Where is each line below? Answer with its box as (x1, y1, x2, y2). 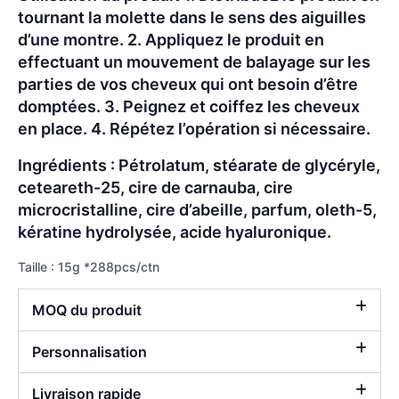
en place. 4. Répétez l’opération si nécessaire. (18, 118, 370, 138)
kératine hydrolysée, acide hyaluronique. (18, 222, 331, 241)
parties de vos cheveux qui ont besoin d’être (18, 74, 358, 94)
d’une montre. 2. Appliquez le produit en (18, 29, 324, 49)
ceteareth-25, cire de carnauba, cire (18, 177, 293, 197)
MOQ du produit (32, 301, 142, 320)
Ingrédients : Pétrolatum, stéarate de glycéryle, (18, 155, 380, 175)
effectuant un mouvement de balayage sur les (18, 52, 370, 71)
